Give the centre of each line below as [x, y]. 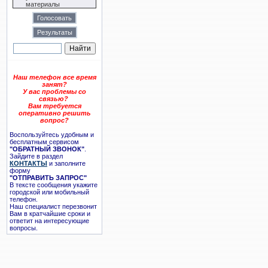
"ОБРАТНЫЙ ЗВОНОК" [47, 149]
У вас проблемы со [54, 92]
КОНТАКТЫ [28, 163]
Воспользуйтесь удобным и [52, 135]
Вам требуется [54, 106]
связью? [54, 99]
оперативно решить [54, 113]
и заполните [66, 163]
